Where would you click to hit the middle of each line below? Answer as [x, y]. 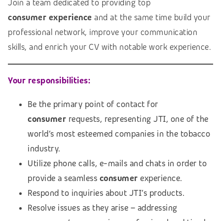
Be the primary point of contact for [93, 104]
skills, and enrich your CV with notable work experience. [110, 47]
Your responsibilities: [49, 80]
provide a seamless [64, 178]
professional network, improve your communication [103, 32]
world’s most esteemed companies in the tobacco [119, 134]
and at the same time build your [151, 17]
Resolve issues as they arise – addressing [103, 208]
